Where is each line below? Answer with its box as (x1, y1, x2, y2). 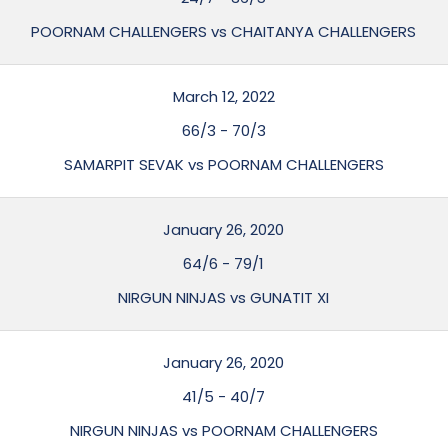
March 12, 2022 (172, 86, 275, 107)
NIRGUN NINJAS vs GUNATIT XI (118, 287, 330, 308)
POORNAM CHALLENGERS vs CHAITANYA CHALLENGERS (31, 21, 417, 42)
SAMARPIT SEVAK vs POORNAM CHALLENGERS (63, 154, 384, 175)
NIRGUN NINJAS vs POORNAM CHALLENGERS (69, 420, 378, 441)
